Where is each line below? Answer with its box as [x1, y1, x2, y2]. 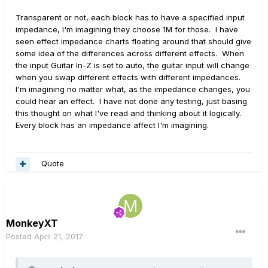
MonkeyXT [6, 217, 58, 229]
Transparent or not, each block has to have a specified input [16, 12, 245, 22]
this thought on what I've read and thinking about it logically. [16, 108, 243, 118]
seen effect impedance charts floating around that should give [16, 36, 251, 46]
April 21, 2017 [34, 231, 83, 241]
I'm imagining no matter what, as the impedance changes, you [16, 84, 250, 94]
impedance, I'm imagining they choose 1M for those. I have [16, 24, 238, 34]
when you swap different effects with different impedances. [16, 72, 240, 82]
